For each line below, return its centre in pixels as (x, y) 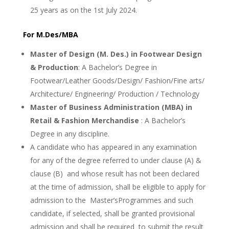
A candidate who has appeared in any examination (113, 147)
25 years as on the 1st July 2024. (83, 10)
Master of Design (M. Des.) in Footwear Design (116, 54)
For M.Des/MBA (50, 35)
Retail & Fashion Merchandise (84, 120)
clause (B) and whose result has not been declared (114, 174)
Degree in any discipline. (70, 134)
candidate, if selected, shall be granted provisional (112, 213)
